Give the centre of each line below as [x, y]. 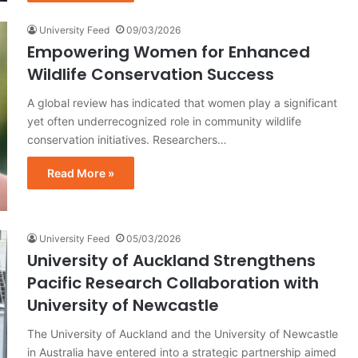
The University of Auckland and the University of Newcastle [183, 333]
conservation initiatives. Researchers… [127, 139]
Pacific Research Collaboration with [173, 282]
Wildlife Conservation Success [151, 74]
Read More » [81, 173]
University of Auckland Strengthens [171, 260]
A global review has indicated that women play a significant [182, 102]
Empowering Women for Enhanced [169, 52]
